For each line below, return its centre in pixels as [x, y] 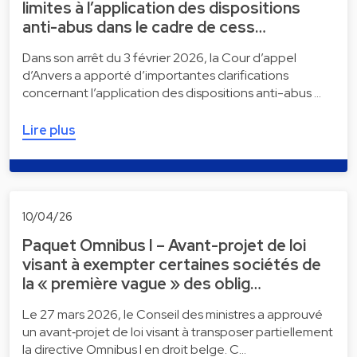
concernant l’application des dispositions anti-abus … [172, 93]
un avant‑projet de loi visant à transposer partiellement [178, 331]
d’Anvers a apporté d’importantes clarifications [155, 76]
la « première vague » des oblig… [142, 283]
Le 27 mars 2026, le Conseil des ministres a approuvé [173, 314]
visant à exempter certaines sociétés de [172, 264]
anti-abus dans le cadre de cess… [144, 27]
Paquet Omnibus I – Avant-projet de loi [164, 245]
